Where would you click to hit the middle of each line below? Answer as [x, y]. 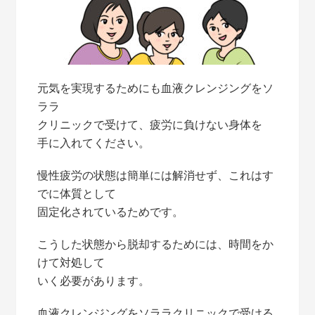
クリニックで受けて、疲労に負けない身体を [150, 124]
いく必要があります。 [94, 281]
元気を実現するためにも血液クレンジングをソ [156, 88]
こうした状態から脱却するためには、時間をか [156, 244]
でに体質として [77, 193]
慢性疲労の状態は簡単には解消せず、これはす [156, 175]
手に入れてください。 [94, 143]
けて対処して [71, 262]
